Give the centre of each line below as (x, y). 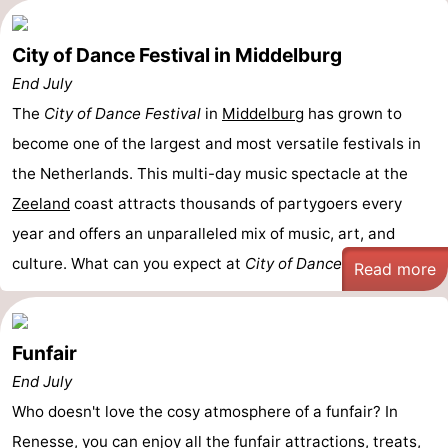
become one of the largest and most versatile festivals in (216, 143)
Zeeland (41, 203)
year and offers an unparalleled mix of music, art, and (203, 233)
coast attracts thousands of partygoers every (236, 203)
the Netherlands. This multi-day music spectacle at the (210, 173)
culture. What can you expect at (128, 263)
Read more (395, 269)
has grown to (353, 113)
